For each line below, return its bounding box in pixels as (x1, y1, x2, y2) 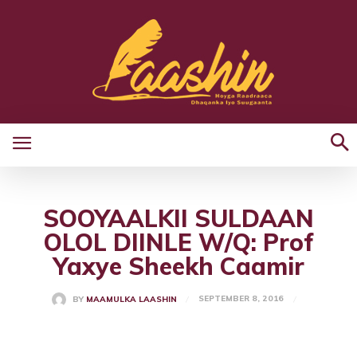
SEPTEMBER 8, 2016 (198, 293, 284, 304)
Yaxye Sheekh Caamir (53, 251, 304, 281)
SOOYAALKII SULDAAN (43, 203, 314, 233)
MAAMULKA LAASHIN (85, 294, 177, 305)
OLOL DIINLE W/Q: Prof (43, 227, 314, 257)
